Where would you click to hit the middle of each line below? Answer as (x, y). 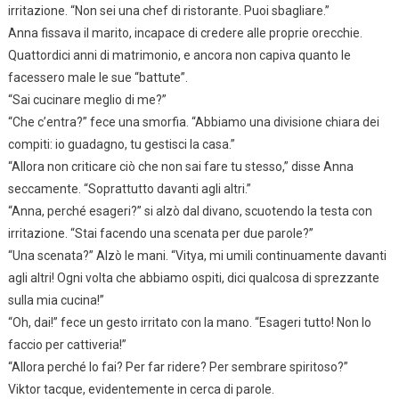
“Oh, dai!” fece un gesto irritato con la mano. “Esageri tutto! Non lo (189, 322)
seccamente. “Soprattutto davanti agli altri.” (129, 188)
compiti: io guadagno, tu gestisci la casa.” (121, 144)
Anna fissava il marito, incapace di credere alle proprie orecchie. (185, 33)
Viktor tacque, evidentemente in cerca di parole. (141, 389)
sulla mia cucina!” (56, 300)
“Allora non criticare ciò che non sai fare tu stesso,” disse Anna (180, 166)
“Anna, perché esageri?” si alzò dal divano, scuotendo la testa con (190, 211)
